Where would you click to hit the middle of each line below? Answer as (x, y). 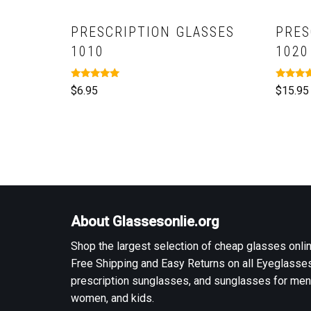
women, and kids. (112, 299)
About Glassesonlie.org (145, 222)
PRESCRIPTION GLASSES (153, 32)
